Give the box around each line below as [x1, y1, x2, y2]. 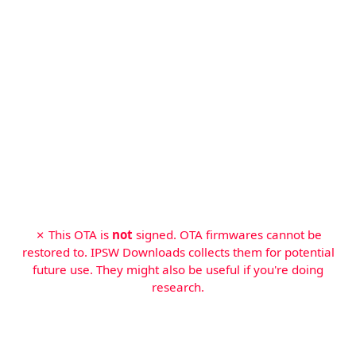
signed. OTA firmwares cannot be [132, 226, 322, 242]
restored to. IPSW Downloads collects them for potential [21, 244, 335, 260]
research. [152, 279, 204, 295]
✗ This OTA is [34, 226, 112, 242]
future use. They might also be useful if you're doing [33, 261, 323, 277]
